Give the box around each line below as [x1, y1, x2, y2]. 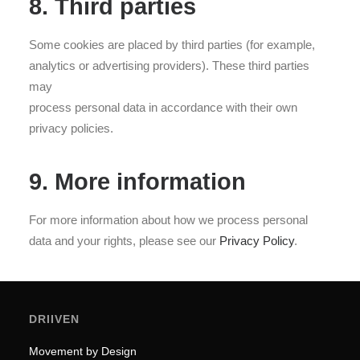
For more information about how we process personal [29, 213, 308, 227]
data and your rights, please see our [29, 234, 219, 247]
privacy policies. [29, 121, 113, 135]
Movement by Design [29, 345, 137, 358]
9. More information [29, 169, 246, 194]
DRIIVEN [29, 313, 80, 325]
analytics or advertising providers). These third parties [29, 59, 309, 72]
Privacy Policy [219, 234, 294, 247]
